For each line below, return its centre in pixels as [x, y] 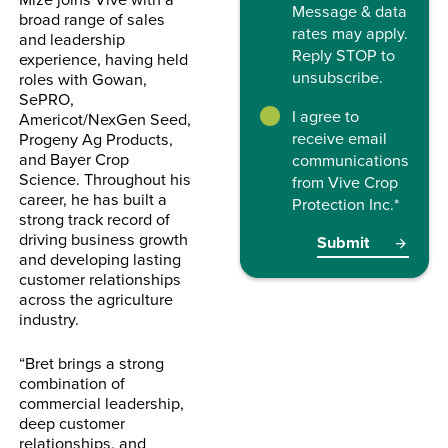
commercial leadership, [102, 402]
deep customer [72, 422]
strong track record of [95, 218]
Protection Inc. [342, 204]
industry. [49, 318]
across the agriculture [96, 298]
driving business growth [104, 238]
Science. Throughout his [105, 178]
